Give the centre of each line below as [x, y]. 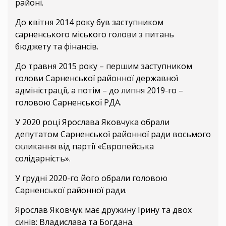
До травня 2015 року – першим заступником [104, 66]
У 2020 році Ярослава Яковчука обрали [92, 122]
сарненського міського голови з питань [95, 35]
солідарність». [43, 159]
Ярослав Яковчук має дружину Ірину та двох [103, 210]
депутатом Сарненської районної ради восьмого [113, 134]
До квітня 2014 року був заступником [89, 22]
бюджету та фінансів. [57, 47]
